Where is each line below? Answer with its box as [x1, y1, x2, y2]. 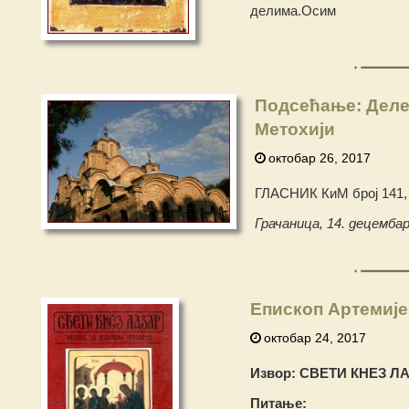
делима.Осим [250, 3, 336, 18]
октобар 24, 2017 [264, 330, 366, 345]
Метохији [254, 120, 335, 139]
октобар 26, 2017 [267, 151, 371, 165]
